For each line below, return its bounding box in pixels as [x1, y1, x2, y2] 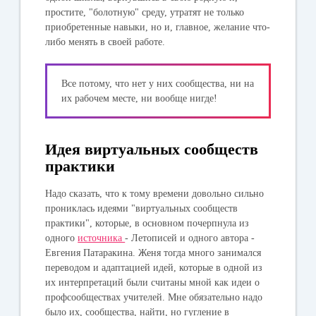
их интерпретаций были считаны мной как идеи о [45, 276, 260, 288]
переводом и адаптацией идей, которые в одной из [45, 262, 263, 273]
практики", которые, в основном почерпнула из [45, 217, 250, 229]
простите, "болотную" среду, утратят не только [45, 6, 245, 18]
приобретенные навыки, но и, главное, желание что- [45, 21, 271, 32]
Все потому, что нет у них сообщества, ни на [61, 78, 255, 89]
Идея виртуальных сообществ [45, 140, 259, 158]
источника [78, 232, 126, 243]
